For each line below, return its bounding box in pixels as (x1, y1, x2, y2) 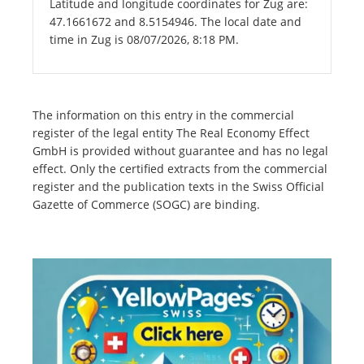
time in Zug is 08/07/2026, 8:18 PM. (50, 32, 239, 48)
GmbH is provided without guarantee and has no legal (32, 143, 328, 159)
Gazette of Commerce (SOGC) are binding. (32, 197, 260, 213)
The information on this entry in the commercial (32, 107, 294, 123)
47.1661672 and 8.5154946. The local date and (50, 14, 301, 30)
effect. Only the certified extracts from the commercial (32, 161, 327, 177)
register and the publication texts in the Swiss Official (32, 179, 324, 195)
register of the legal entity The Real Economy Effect (32, 125, 310, 141)
